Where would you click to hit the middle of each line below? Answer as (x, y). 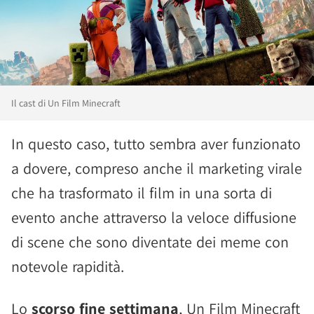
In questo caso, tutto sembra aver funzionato (156, 144)
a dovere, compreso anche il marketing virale (157, 168)
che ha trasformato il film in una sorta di (142, 193)
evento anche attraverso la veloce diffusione (154, 217)
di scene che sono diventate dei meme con (150, 242)
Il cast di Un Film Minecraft (66, 103)
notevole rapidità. (68, 266)
